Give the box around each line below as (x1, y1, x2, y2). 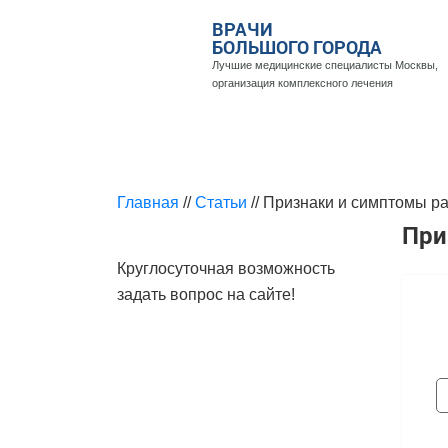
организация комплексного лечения (211, 77, 393, 89)
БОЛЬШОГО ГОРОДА (211, 35, 382, 59)
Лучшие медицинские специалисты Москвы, (211, 59, 438, 71)
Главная (117, 194, 179, 211)
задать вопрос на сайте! (117, 286, 295, 303)
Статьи (195, 194, 247, 211)
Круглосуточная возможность (117, 260, 335, 277)
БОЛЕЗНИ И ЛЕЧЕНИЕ (157, 133, 336, 150)
